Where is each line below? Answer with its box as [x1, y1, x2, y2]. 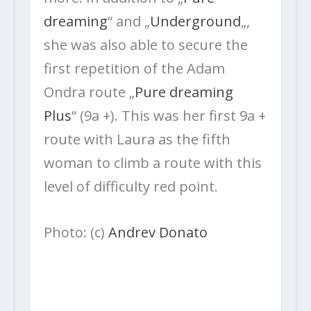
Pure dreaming [134, 82, 233, 101]
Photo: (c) [43, 222, 108, 242]
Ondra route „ [43, 82, 135, 101]
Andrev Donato [108, 222, 208, 242]
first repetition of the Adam [43, 58, 225, 78]
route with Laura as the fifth [43, 129, 230, 149]
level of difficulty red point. [43, 176, 218, 196]
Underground [149, 11, 241, 31]
